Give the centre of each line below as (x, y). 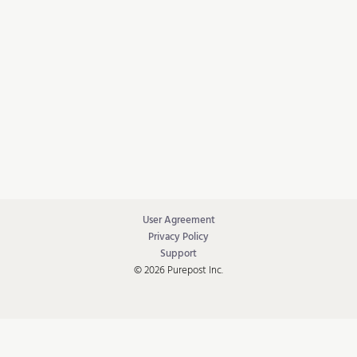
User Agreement (178, 220)
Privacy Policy (178, 237)
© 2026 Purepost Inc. (178, 271)
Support (178, 254)
